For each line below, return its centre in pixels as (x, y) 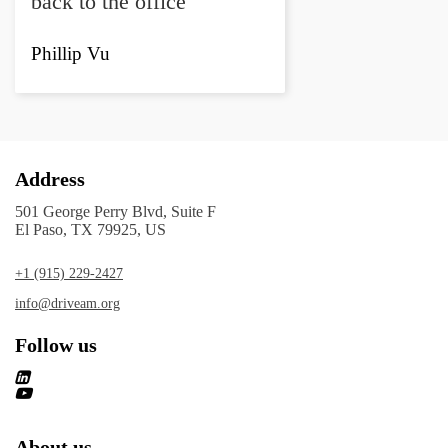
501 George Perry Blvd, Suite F (115, 212)
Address (50, 179)
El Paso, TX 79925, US (90, 230)
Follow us (56, 345)
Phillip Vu (70, 54)
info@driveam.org (67, 303)
